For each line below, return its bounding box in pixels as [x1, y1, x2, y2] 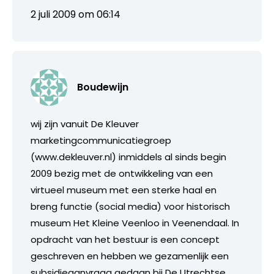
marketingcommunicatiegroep [31, 133, 171, 147]
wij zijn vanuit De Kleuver [31, 117, 139, 130]
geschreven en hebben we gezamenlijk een [31, 249, 229, 262]
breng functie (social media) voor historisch [31, 199, 230, 213]
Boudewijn [77, 80, 128, 94]
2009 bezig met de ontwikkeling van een [31, 166, 213, 180]
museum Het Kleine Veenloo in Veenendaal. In [31, 216, 239, 229]
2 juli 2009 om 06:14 [31, 7, 120, 21]
